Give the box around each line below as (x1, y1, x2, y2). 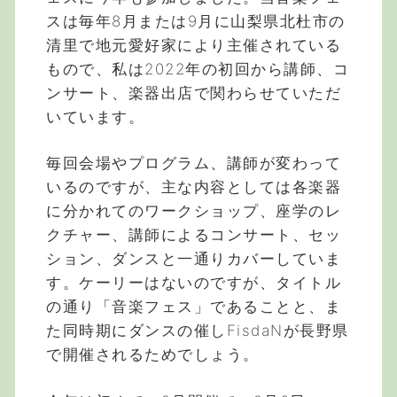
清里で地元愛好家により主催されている (46, 35, 341, 54)
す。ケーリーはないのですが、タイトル (46, 274, 341, 292)
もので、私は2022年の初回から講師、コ (46, 59, 349, 78)
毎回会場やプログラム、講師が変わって (46, 154, 341, 173)
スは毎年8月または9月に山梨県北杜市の (46, 12, 346, 30)
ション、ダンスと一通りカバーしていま (46, 250, 341, 269)
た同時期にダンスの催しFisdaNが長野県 (46, 322, 349, 340)
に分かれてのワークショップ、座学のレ (46, 202, 341, 221)
